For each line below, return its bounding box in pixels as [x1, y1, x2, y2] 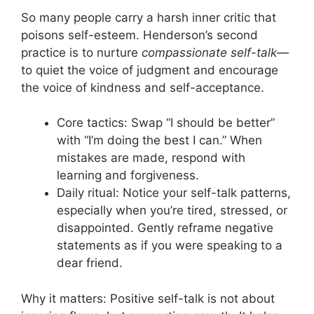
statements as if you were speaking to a [57, 238, 282, 252]
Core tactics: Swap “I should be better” [57, 116, 275, 130]
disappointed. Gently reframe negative [57, 221, 273, 235]
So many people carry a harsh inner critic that [21, 10, 276, 25]
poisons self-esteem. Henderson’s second [21, 27, 258, 42]
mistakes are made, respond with [57, 151, 245, 165]
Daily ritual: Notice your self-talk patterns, [57, 186, 291, 200]
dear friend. [57, 256, 123, 270]
